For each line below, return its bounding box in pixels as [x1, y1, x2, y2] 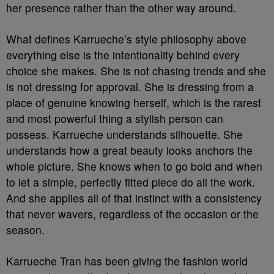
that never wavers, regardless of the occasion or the [6, 206, 259, 221]
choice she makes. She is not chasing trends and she [6, 63, 266, 78]
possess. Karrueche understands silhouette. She [6, 127, 243, 142]
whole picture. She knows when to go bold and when [6, 158, 262, 174]
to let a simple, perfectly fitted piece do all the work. [6, 174, 255, 190]
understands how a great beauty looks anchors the [6, 143, 253, 158]
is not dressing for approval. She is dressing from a [6, 79, 254, 94]
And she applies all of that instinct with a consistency [6, 190, 262, 206]
